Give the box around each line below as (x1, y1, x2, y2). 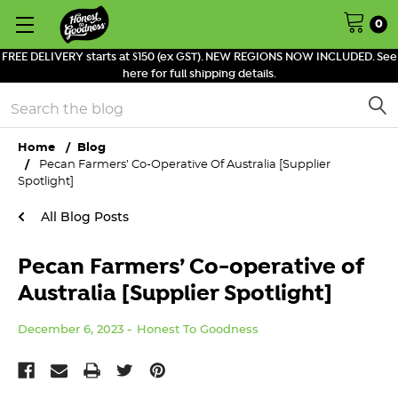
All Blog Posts (37, 209, 129, 226)
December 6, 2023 (18, 322, 123, 337)
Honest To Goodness (137, 322, 259, 337)
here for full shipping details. (122, 67, 276, 82)
